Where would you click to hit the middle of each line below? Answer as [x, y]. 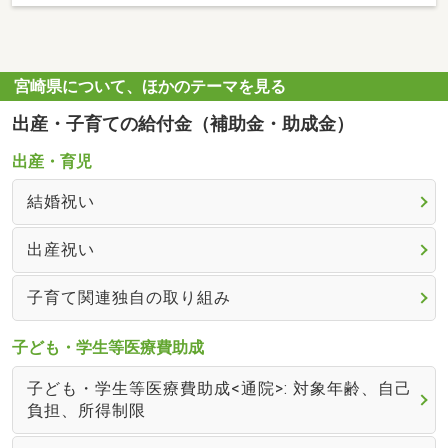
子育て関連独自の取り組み [128, 298]
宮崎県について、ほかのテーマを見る [150, 86]
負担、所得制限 [86, 410]
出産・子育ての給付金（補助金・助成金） [183, 123]
